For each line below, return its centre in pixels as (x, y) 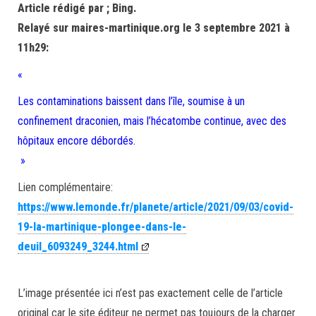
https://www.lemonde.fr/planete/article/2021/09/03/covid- (156, 207)
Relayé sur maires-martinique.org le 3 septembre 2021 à (154, 28)
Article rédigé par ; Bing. (77, 8)
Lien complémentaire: (65, 187)
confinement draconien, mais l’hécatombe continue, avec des (152, 121)
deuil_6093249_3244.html (78, 247)
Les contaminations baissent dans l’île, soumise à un (131, 101)
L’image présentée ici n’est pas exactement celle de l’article (150, 293)
